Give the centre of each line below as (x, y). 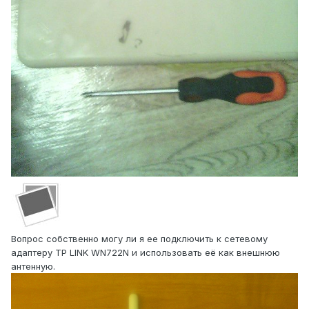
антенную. (33, 267)
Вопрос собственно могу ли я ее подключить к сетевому (139, 239)
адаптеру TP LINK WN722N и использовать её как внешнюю (146, 253)
